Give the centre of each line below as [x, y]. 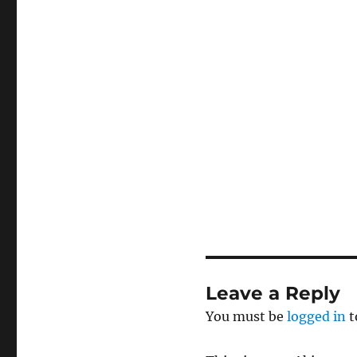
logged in [316, 317]
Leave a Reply [273, 294]
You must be [246, 317]
